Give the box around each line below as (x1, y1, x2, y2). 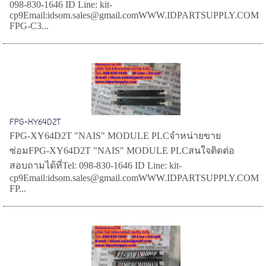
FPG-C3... (9, 21, 49, 31)
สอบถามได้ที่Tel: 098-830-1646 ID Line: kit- (9, 160, 182, 171)
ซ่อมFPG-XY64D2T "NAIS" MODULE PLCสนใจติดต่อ (9, 145, 235, 156)
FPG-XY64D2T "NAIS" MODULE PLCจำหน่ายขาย (9, 131, 221, 141)
